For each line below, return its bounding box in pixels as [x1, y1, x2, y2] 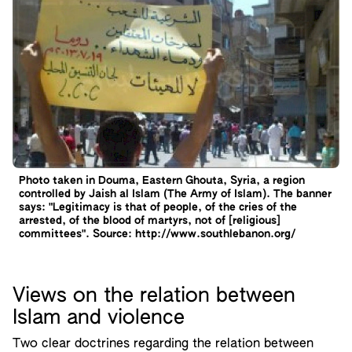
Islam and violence [13, 308, 185, 328]
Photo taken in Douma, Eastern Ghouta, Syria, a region [19, 175, 305, 186]
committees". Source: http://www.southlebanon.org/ [19, 229, 295, 240]
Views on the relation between [13, 286, 295, 306]
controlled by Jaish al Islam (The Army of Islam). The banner [19, 189, 332, 200]
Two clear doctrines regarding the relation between [13, 338, 313, 350]
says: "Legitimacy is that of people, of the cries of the [19, 202, 297, 213]
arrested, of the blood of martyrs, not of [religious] [19, 215, 280, 226]
